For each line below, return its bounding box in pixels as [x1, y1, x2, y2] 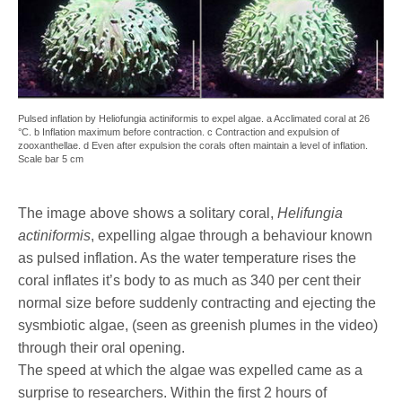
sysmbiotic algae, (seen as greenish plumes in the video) [18, 317, 378, 333]
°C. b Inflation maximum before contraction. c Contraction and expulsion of [18, 126, 339, 137]
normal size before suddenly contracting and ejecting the [18, 294, 376, 310]
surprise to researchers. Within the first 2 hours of [18, 384, 327, 400]
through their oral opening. [18, 339, 185, 355]
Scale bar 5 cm [18, 153, 83, 164]
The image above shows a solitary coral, [18, 205, 277, 221]
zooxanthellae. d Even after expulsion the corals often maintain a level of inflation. [18, 139, 368, 151]
